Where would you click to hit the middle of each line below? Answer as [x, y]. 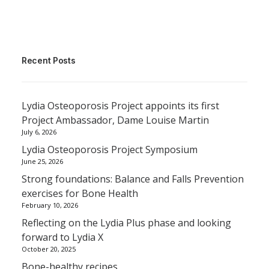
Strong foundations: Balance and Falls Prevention [133, 179]
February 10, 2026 [50, 205]
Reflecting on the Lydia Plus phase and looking [126, 222]
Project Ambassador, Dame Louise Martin [115, 120]
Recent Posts [49, 60]
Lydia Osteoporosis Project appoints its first [120, 105]
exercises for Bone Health [80, 193]
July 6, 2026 [39, 131]
